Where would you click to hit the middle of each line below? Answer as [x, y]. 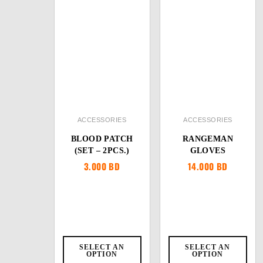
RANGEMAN [208, 139]
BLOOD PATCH [102, 139]
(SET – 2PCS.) [102, 151]
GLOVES [208, 151]
